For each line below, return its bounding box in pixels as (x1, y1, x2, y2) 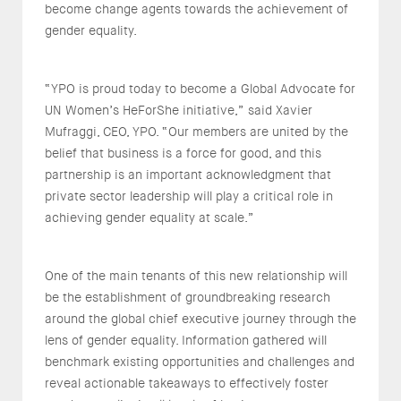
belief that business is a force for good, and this (45, 145, 321, 162)
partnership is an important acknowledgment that (45, 166, 331, 183)
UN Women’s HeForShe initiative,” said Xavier (45, 102, 312, 119)
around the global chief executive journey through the (45, 311, 356, 328)
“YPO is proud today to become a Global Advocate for (45, 81, 355, 98)
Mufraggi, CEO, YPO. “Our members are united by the (45, 124, 348, 141)
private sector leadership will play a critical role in (45, 188, 333, 205)
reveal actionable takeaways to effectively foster (45, 375, 328, 392)
